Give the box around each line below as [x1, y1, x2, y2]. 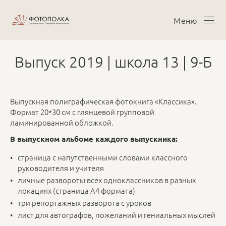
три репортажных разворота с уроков [18, 197, 151, 208]
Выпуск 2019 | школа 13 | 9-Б [14, 52, 212, 71]
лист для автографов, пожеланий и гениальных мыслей [18, 209, 215, 220]
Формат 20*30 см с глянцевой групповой [10, 106, 154, 117]
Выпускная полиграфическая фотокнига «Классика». [10, 96, 197, 106]
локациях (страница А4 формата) [18, 185, 135, 196]
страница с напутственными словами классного [18, 152, 188, 163]
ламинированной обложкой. [10, 117, 114, 128]
